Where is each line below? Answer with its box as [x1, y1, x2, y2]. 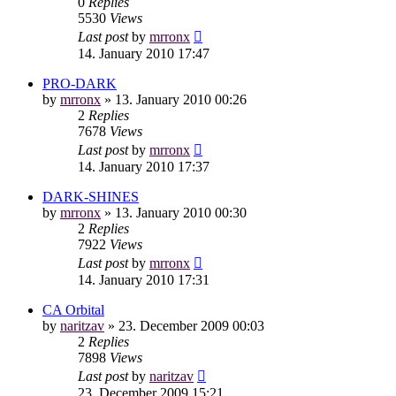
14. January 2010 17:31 [78, 271, 209, 287]
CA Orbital [42, 301, 104, 317]
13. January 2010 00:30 [115, 204, 247, 220]
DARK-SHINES [42, 188, 139, 204]
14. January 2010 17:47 [78, 45, 209, 61]
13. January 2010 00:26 [115, 91, 247, 107]
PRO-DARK [42, 75, 117, 91]
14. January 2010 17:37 [78, 158, 209, 174]
